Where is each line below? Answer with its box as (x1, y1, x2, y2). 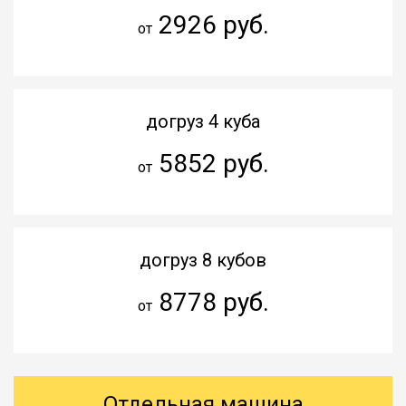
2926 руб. (151, 9, 269, 40)
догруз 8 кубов (140, 248, 266, 271)
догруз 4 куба (146, 110, 260, 132)
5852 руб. (151, 148, 269, 179)
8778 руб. (151, 286, 269, 317)
